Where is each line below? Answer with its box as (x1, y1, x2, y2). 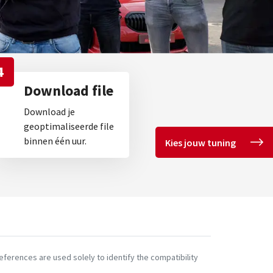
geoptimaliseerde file (24, 119, 115, 132)
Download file (24, 80, 114, 100)
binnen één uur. (24, 134, 87, 147)
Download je (24, 105, 76, 118)
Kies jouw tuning (165, 136, 236, 149)
